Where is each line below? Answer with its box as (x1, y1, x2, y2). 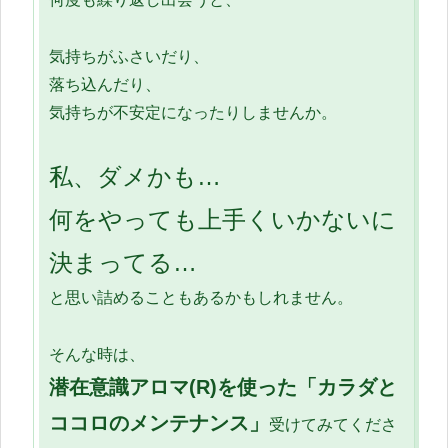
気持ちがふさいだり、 (49, 47, 209, 65)
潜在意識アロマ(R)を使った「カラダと (49, 376, 397, 399)
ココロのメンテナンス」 (49, 412, 269, 435)
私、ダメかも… (49, 163, 221, 191)
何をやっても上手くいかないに (49, 206, 396, 234)
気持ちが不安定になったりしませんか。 (49, 103, 337, 121)
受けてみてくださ (269, 416, 397, 434)
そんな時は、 (49, 346, 145, 364)
